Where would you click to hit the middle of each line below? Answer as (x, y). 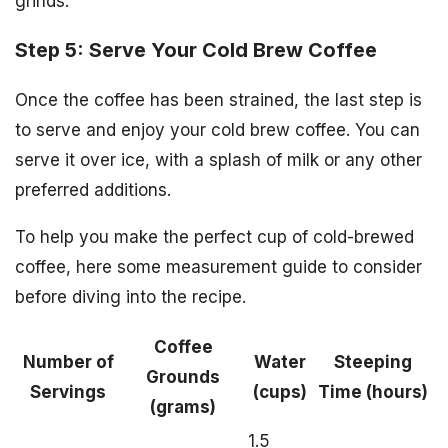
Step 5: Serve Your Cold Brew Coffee (196, 49)
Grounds (183, 376)
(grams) (183, 406)
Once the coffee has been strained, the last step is (218, 99)
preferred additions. (93, 189)
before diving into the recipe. (130, 296)
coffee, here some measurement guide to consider (218, 266)
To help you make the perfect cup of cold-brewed (214, 236)
